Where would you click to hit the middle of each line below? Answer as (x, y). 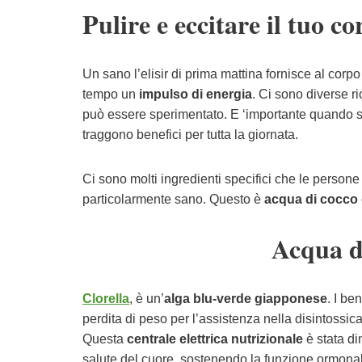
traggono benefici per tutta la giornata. (190, 135)
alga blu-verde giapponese (246, 299)
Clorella (106, 299)
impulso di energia (196, 94)
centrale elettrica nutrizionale (215, 339)
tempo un (111, 94)
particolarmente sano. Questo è (173, 199)
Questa (105, 339)
